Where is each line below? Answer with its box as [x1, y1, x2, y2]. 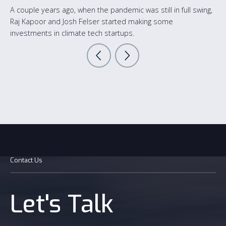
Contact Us [10, 156, 42, 165]
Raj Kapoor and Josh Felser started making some [10, 17, 173, 27]
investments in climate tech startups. [10, 28, 134, 38]
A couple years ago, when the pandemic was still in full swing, [10, 5, 212, 15]
